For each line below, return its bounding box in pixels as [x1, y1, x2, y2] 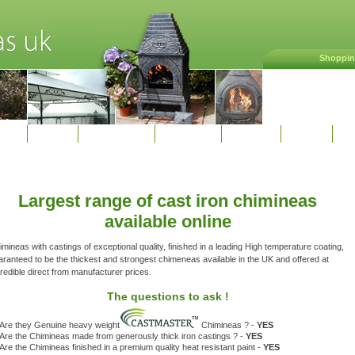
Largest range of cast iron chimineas [18, 191, 317, 211]
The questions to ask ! [106, 290, 229, 303]
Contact [234, 129, 268, 139]
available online [104, 212, 231, 231]
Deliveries [167, 129, 208, 139]
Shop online [90, 129, 142, 139]
